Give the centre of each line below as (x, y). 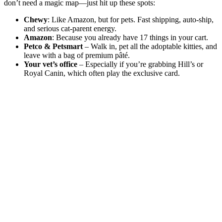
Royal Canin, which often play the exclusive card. (102, 73)
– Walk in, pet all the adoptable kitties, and (150, 47)
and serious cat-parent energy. (70, 29)
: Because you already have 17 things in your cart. (130, 38)
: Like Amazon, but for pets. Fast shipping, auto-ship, (131, 20)
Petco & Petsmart (53, 47)
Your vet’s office (51, 64)
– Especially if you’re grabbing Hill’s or (140, 64)
